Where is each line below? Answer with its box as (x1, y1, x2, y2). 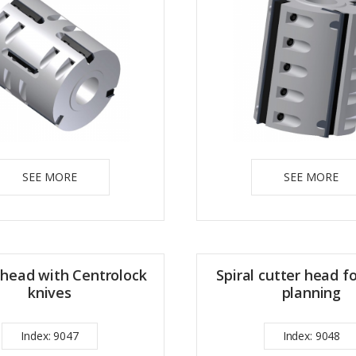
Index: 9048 (282, 327, 341, 343)
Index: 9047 (21, 327, 79, 343)
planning (281, 282, 342, 302)
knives (28, 282, 72, 302)
